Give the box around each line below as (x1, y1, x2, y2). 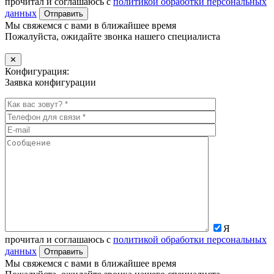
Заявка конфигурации (5, 77, 96, 88)
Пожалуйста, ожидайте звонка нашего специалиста (5, 31, 220, 42)
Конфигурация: (5, 66, 69, 77)
